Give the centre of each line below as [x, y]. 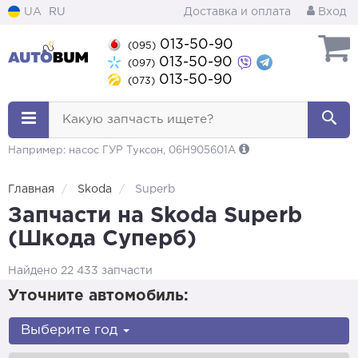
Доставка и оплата [237, 12]
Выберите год [71, 330]
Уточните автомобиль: [98, 296]
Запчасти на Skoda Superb [155, 216]
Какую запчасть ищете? [138, 119]
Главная [31, 189]
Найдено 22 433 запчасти [80, 271]
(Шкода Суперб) [102, 239]
